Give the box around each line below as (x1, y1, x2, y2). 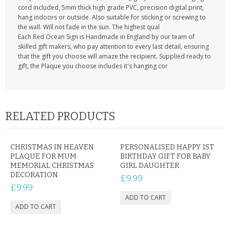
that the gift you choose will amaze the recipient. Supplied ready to (18, 52, 211, 61)
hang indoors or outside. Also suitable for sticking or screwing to (18, 13, 206, 22)
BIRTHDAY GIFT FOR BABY (120, 152, 210, 161)
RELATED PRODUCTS (5, 109, 115, 123)
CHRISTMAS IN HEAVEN (10, 143, 94, 151)
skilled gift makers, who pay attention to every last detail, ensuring (18, 42, 209, 51)
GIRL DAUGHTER (120, 161, 179, 170)
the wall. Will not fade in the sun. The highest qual (18, 23, 160, 31)
